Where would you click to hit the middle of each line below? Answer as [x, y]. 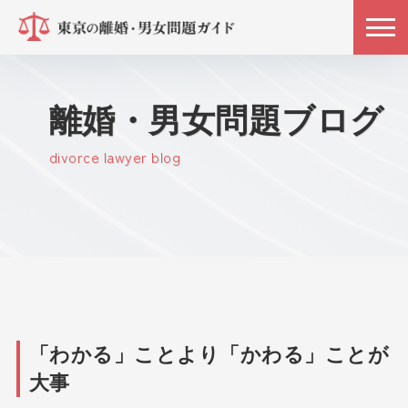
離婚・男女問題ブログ [216, 121]
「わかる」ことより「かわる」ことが [209, 355]
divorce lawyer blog [115, 157]
